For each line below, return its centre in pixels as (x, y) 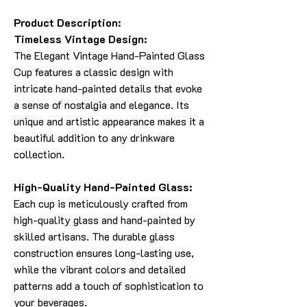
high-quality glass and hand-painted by (105, 220)
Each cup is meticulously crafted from (101, 203)
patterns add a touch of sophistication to (109, 285)
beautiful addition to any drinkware (94, 137)
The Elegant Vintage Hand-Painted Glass (109, 55)
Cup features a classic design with (94, 72)
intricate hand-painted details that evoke (108, 88)
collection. (39, 154)
